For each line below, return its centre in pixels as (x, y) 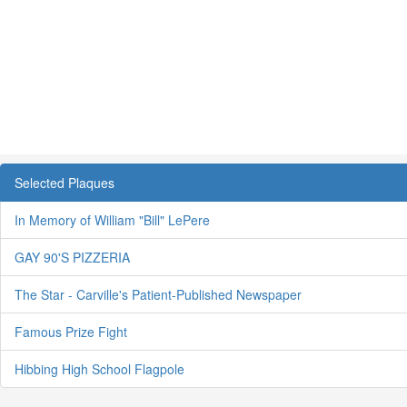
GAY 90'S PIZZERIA (72, 257)
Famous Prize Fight (71, 331)
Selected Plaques (65, 182)
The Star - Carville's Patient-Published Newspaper (158, 294)
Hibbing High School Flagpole (99, 368)
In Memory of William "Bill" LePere (112, 219)
